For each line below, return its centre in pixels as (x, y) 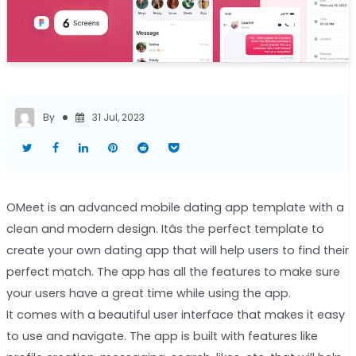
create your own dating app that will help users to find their (177, 250)
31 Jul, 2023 (118, 117)
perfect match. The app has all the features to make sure (173, 271)
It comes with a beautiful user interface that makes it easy (175, 314)
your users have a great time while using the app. (148, 293)
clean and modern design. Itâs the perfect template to (165, 228)
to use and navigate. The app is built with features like (162, 336)
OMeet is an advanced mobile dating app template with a (175, 207)
